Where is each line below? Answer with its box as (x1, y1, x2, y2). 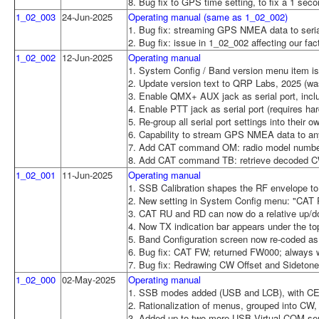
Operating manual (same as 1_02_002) (128, 9, 288, 23)
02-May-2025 (62, 272, 115, 286)
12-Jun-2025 (62, 50, 113, 64)
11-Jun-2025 (62, 167, 113, 182)
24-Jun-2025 (62, 9, 113, 23)
